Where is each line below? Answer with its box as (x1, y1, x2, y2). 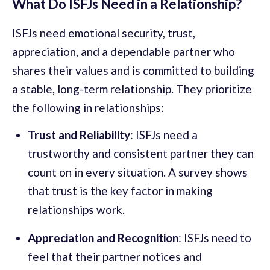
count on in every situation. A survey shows (28, 165, 248, 180)
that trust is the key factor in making (28, 184, 213, 198)
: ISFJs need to (178, 231, 251, 245)
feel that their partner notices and (28, 250, 202, 264)
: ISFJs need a (130, 128, 198, 142)
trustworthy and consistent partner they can (28, 146, 254, 161)
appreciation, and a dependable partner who (12, 45, 235, 59)
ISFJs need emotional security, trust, (12, 26, 195, 40)
